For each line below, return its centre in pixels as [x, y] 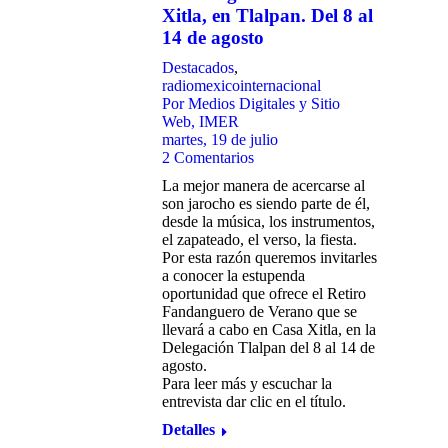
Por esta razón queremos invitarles [269, 257]
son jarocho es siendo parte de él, [266, 203]
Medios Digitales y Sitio [264, 103]
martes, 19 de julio [220, 139]
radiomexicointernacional [241, 85]
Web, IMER [200, 121]
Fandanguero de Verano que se [259, 311]
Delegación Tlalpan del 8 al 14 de [268, 347]
